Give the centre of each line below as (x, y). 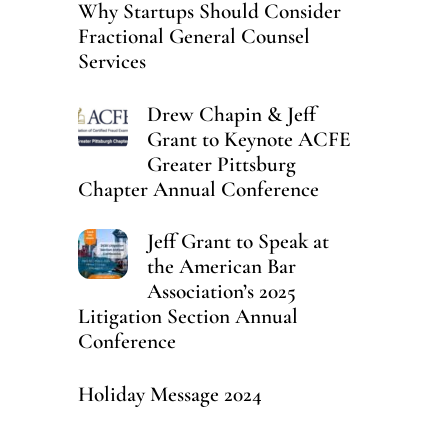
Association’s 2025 (221, 291)
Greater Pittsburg (221, 163)
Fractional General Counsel (193, 36)
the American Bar (221, 266)
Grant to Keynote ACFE (248, 138)
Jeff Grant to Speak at (237, 241)
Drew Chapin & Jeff (231, 113)
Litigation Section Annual (187, 316)
